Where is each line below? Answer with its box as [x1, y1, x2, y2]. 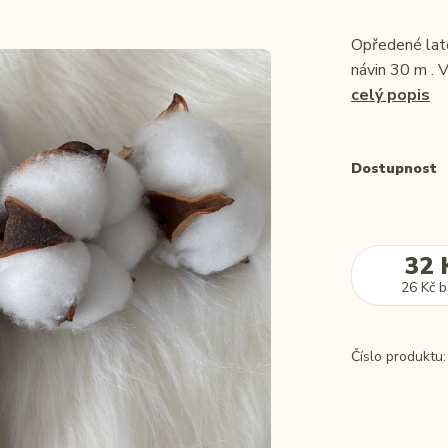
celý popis [351, 84, 430, 106]
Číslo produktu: [351, 347, 446, 366]
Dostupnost [351, 159, 437, 178]
